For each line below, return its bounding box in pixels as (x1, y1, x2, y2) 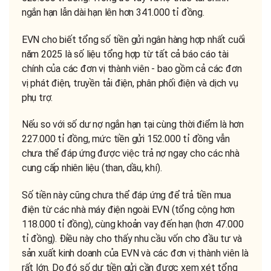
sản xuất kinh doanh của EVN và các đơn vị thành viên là (21, 247, 249, 259)
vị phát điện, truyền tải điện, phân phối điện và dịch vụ (21, 77, 238, 89)
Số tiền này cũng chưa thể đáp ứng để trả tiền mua (21, 189, 231, 201)
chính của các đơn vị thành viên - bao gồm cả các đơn (21, 62, 242, 74)
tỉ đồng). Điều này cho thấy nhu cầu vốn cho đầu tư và (21, 232, 243, 244)
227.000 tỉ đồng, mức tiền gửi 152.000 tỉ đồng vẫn (21, 133, 230, 145)
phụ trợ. (21, 91, 53, 103)
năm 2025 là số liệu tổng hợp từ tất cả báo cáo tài (21, 48, 229, 60)
